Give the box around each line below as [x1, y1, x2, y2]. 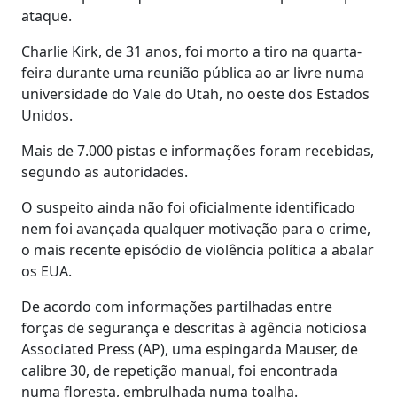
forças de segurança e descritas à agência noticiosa [21, 317, 367, 338]
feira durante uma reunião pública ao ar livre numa [21, 62, 364, 82]
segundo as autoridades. [21, 161, 191, 182]
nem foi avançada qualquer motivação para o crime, [21, 218, 370, 238]
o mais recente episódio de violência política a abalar [21, 239, 374, 260]
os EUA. [21, 261, 72, 281]
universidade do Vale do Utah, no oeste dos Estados [21, 83, 370, 104]
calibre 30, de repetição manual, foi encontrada [21, 360, 338, 380]
